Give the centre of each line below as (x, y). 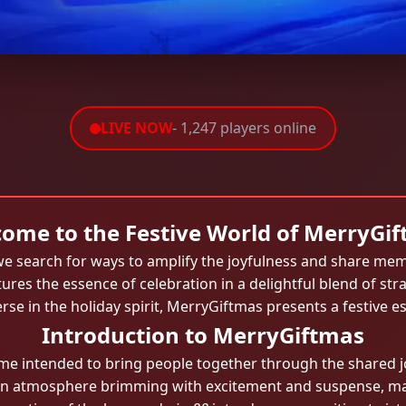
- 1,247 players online (244, 128)
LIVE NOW (136, 128)
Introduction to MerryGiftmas (203, 335)
